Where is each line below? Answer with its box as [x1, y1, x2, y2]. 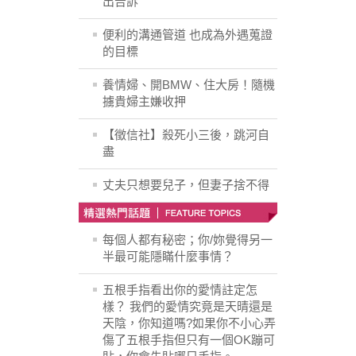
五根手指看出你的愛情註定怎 [103, 283, 257, 297]
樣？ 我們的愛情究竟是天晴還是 [103, 300, 273, 314]
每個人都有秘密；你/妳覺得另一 [103, 233, 273, 247]
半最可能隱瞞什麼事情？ [103, 250, 234, 264]
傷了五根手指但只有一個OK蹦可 [103, 333, 275, 347]
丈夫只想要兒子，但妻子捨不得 [103, 178, 269, 192]
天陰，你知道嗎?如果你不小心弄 [103, 316, 276, 331]
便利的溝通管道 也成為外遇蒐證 [103, 28, 273, 42]
